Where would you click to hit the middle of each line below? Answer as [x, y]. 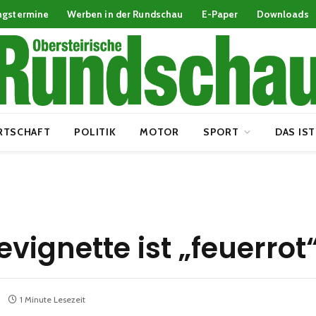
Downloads [282, 14]
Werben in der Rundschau [125, 14]
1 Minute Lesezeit [53, 299]
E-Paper [220, 14]
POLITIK [95, 132]
